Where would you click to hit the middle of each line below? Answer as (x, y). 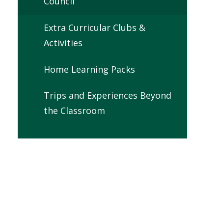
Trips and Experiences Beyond (107, 96)
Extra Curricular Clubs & (94, 27)
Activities (63, 42)
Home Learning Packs (89, 69)
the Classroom (74, 111)
